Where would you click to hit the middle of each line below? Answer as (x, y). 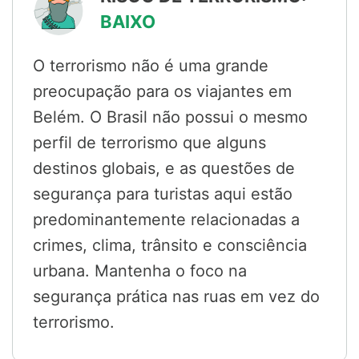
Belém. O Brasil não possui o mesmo (170, 117)
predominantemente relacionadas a (166, 220)
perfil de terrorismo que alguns (149, 143)
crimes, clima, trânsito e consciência (170, 246)
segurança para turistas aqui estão (163, 194)
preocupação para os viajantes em (162, 92)
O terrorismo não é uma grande (151, 66)
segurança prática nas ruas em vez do (176, 297)
